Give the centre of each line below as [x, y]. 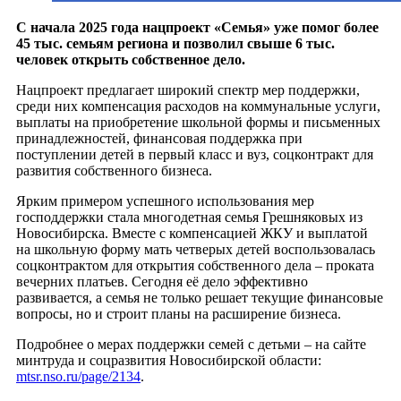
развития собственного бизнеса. [114, 171]
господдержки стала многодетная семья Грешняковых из [189, 218]
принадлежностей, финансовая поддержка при [159, 139]
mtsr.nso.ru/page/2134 [78, 377]
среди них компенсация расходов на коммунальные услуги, [198, 107]
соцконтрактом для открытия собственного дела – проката [195, 266]
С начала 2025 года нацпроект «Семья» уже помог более [197, 28]
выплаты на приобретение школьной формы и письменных [198, 123]
